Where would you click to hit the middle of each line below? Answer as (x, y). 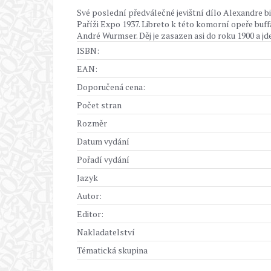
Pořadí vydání (103, 159)
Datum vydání (103, 141)
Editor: (90, 214)
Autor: (89, 196)
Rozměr (92, 123)
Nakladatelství (106, 232)
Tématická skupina (112, 250)
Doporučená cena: (111, 87)
